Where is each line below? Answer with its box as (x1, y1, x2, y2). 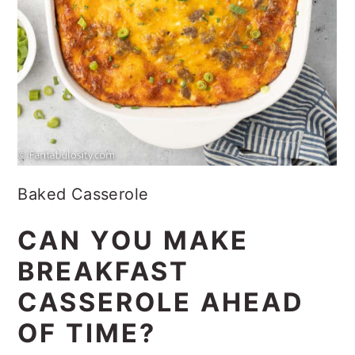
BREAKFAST (17, 271, 190, 303)
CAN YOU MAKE (17, 240, 250, 272)
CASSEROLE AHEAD (17, 302, 305, 334)
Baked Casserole (112, 200, 243, 219)
